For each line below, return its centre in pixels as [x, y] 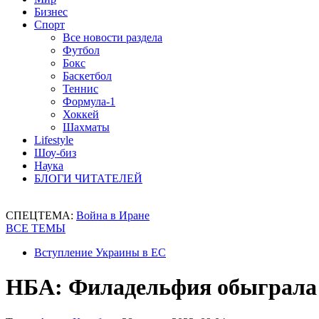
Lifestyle [54, 140]
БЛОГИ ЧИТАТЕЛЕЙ [88, 178]
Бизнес [51, 12]
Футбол [81, 50]
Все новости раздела [113, 37]
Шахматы [86, 127]
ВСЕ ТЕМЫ [36, 228]
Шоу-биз [55, 153]
